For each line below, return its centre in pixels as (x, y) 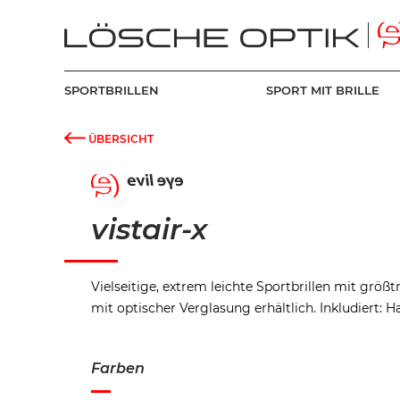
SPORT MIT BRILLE (323, 90)
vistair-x (149, 229)
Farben (118, 368)
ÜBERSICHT (120, 138)
